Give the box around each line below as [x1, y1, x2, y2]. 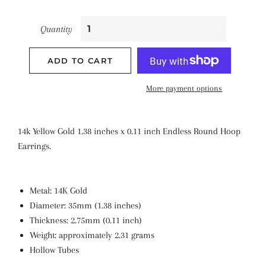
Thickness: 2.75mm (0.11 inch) [30, 215, 142, 226]
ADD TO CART [47, 56, 113, 65]
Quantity [40, 24, 72, 34]
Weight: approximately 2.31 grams [30, 230, 154, 240]
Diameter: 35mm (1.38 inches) [30, 200, 141, 211]
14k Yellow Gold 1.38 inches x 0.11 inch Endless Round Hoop [18, 126, 240, 137]
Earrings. [18, 141, 51, 151]
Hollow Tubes [30, 245, 79, 255]
